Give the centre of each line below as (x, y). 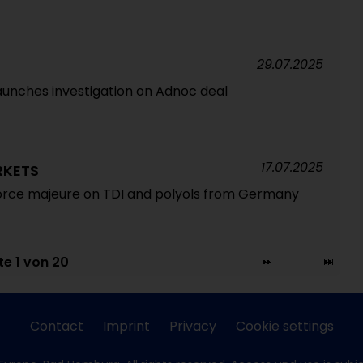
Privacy (192, 326)
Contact (56, 326)
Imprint (126, 326)
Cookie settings (284, 326)
